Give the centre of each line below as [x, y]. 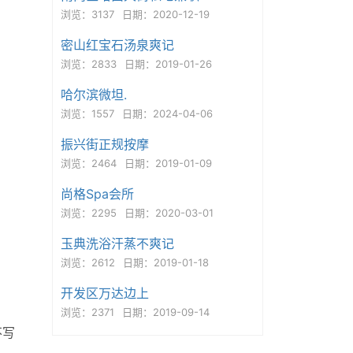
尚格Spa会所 [97, 194]
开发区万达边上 [104, 293]
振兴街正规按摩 [104, 144]
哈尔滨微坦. [93, 95]
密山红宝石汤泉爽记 [117, 45]
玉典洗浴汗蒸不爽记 [117, 243]
